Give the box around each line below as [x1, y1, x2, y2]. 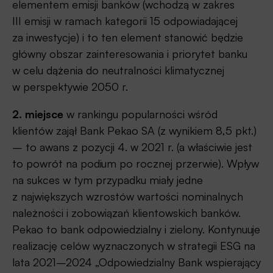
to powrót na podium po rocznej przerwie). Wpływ [12, 157, 259, 171]
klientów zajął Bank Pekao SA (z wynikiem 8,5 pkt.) [12, 124, 257, 138]
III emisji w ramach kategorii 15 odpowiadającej [12, 14, 238, 28]
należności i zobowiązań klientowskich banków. [12, 206, 241, 220]
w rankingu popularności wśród [63, 107, 218, 121]
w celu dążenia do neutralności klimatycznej [12, 63, 224, 77]
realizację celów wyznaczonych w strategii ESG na [12, 239, 255, 253]
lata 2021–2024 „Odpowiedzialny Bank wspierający [12, 255, 261, 269]
